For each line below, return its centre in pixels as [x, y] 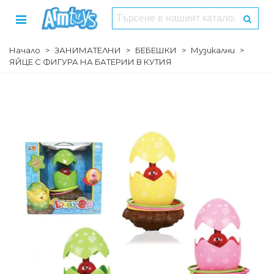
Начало [25, 50]
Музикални [213, 50]
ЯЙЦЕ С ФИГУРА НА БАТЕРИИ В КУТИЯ [91, 62]
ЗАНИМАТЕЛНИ [88, 50]
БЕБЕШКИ [156, 50]
